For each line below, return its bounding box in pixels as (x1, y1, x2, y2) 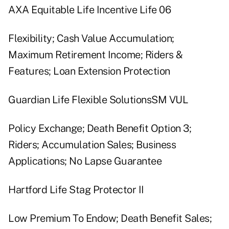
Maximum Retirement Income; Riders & (8, 49, 183, 61)
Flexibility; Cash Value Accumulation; (8, 32, 174, 45)
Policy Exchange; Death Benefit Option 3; (8, 122, 191, 135)
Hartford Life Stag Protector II (8, 184, 144, 196)
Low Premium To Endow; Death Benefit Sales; (8, 212, 212, 225)
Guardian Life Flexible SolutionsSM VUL (8, 94, 188, 106)
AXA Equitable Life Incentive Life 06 (8, 4, 171, 16)
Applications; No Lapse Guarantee (8, 155, 162, 168)
